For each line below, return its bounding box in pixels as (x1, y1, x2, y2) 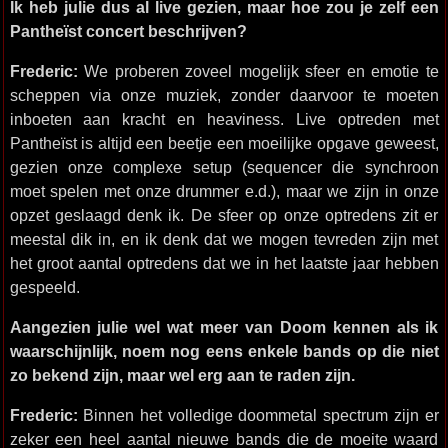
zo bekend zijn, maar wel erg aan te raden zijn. (9, 366, 355, 384)
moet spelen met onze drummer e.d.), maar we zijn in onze (9, 182, 439, 200)
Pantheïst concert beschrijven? (9, 22, 247, 40)
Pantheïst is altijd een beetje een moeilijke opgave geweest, (9, 134, 439, 152)
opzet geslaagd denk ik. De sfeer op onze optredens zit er (9, 206, 439, 224)
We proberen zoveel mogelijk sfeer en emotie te (77, 62, 439, 80)
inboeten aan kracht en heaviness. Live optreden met (9, 110, 439, 128)
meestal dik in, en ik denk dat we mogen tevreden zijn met (9, 230, 439, 248)
